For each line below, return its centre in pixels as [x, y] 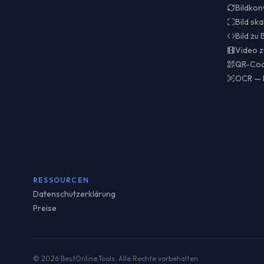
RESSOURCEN [61, 180]
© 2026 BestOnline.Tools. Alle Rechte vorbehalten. [116, 258]
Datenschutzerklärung [74, 194]
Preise [45, 208]
